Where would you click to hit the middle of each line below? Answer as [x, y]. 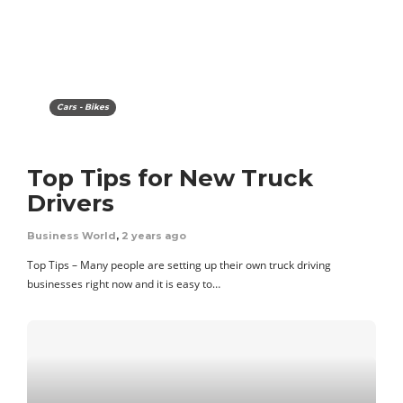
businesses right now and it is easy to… [124, 283]
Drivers [71, 203]
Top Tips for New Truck [170, 178]
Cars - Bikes [83, 106]
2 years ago [154, 235]
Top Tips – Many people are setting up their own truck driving [179, 264]
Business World [72, 235]
